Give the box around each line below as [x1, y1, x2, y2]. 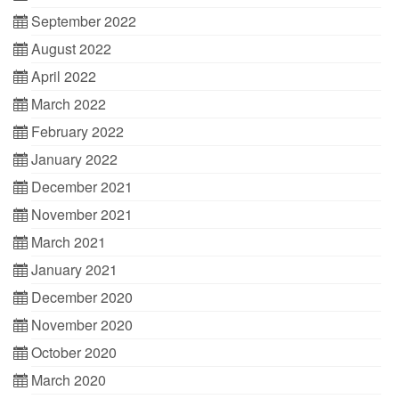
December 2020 [31, 287, 133, 307]
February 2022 [31, 121, 124, 142]
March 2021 [31, 232, 106, 252]
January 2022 [31, 149, 118, 169]
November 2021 [31, 204, 133, 224]
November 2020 [31, 314, 133, 335]
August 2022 [31, 38, 111, 59]
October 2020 [31, 342, 117, 362]
